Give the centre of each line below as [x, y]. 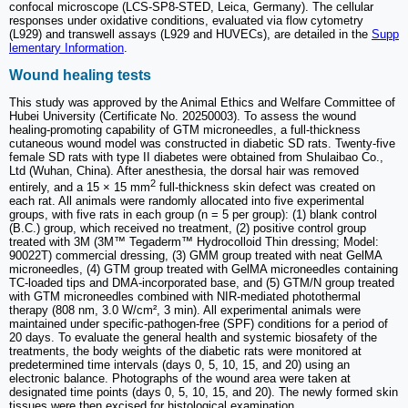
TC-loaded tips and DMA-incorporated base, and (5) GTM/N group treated [202, 283]
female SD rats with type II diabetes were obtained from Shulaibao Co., [196, 157]
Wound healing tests [80, 75]
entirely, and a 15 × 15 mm [80, 188]
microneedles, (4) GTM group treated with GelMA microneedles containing [204, 270]
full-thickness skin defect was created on [265, 188]
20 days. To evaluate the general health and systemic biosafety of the [193, 338]
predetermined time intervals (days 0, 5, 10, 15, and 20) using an [179, 365]
